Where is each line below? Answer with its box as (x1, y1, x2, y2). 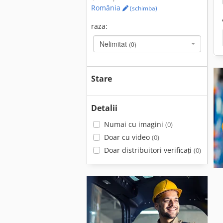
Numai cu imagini (104, 119, 165, 129)
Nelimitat (100, 39, 129, 49)
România (91, 3, 122, 12)
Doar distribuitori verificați (104, 145, 194, 155)
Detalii (91, 103, 117, 113)
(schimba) (128, 4, 157, 12)
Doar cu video (104, 132, 152, 142)
